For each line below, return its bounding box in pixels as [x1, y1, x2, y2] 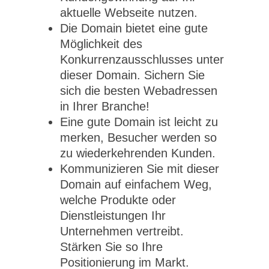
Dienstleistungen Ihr [60, 209, 166, 223]
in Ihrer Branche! [60, 100, 150, 113]
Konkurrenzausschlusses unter [60, 53, 224, 67]
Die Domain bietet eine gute [60, 22, 208, 35]
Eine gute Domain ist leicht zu [60, 115, 218, 129]
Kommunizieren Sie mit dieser [60, 162, 219, 176]
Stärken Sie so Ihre [60, 240, 163, 254]
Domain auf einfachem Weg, [60, 178, 212, 192]
